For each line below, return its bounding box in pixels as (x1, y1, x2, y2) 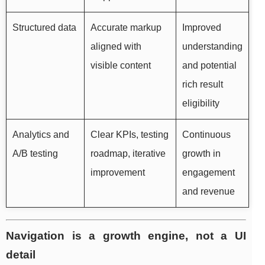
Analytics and (12, 130, 69, 140)
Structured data (12, 22, 76, 33)
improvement (91, 167, 145, 178)
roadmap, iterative (91, 148, 166, 159)
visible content (91, 60, 151, 71)
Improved (182, 22, 221, 33)
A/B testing (12, 148, 58, 159)
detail (6, 248, 35, 261)
